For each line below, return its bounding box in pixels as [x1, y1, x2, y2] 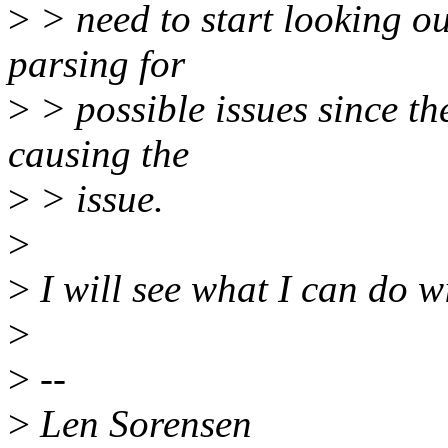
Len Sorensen [30, 402, 252, 446]
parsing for [8, 42, 185, 86]
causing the [8, 132, 189, 176]
